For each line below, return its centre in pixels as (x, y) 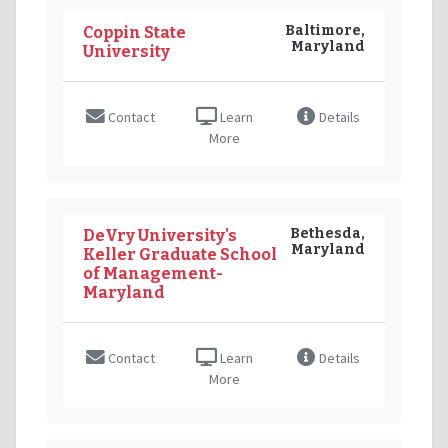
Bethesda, (327, 233)
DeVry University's (160, 235)
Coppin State (134, 32)
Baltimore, (325, 30)
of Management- (153, 273)
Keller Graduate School (180, 254)
